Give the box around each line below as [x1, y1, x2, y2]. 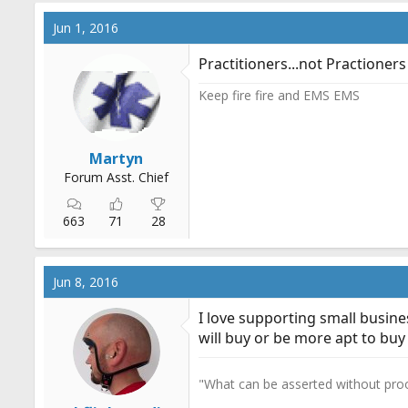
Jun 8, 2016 [53, 273, 118, 291]
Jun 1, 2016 [53, 19, 118, 36]
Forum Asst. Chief [64, 168, 168, 186]
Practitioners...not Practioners [199, 54, 406, 74]
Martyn [89, 148, 143, 168]
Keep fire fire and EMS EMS [199, 87, 360, 104]
